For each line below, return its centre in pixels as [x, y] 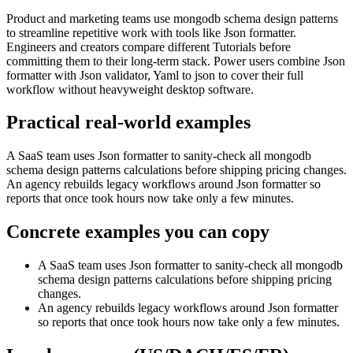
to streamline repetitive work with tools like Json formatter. [151, 32]
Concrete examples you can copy [138, 232]
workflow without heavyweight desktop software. [130, 89]
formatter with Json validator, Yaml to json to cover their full [155, 75]
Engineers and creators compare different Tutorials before [149, 46]
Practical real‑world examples [128, 123]
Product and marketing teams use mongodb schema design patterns [172, 18]
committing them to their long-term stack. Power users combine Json [176, 61]
